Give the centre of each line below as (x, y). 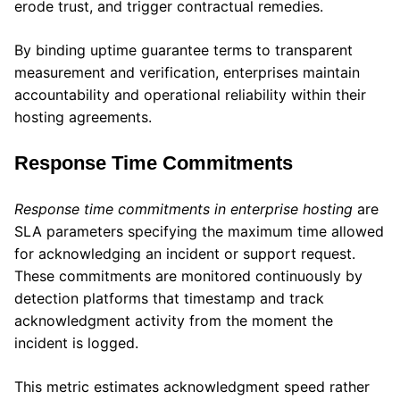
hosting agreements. (83, 117)
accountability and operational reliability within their (190, 94)
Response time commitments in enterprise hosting (183, 208)
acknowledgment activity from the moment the (174, 320)
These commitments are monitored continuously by (188, 275)
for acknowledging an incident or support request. (185, 253)
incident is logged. (76, 342)
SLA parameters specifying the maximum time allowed (199, 231)
